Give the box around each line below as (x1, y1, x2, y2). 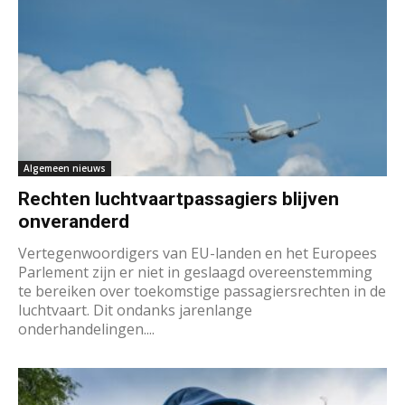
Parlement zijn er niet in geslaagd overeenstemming (18, 261, 372, 282)
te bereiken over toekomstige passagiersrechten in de (18, 280, 386, 301)
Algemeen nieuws (24, 161, 106, 174)
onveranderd (18, 210, 129, 232)
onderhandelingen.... (18, 318, 155, 339)
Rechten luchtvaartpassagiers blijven (18, 187, 339, 210)
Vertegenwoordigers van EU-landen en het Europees (18, 242, 377, 263)
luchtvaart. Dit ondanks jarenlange (18, 299, 252, 320)
